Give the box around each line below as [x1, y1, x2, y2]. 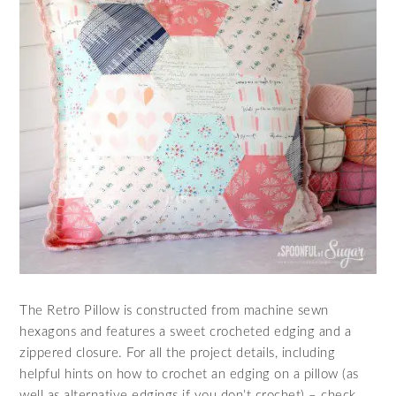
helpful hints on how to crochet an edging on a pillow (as [19, 368, 359, 382]
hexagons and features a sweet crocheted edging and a [19, 325, 352, 339]
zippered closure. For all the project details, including [19, 346, 336, 361]
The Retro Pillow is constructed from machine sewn [19, 304, 329, 318]
